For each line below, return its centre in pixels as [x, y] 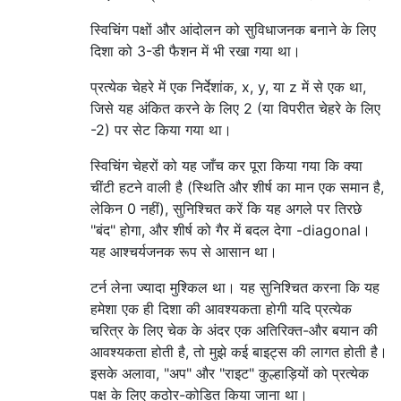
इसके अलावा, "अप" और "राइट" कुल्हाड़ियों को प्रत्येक [230, 374]
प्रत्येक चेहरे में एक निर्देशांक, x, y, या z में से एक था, [228, 87]
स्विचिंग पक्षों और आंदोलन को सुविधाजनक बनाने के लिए [233, 30]
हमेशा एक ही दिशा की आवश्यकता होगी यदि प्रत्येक [221, 309]
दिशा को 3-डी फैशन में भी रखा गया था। [196, 51]
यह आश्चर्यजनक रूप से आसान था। [184, 252]
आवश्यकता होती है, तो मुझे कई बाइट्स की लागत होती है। [239, 352]
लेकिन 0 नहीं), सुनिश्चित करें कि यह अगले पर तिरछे [226, 209]
